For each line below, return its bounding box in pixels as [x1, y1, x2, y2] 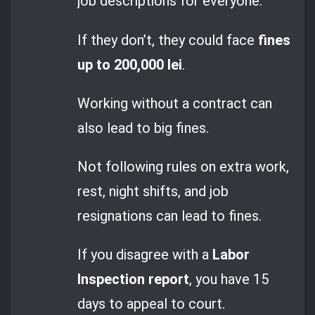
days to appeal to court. [77, 295, 226, 313]
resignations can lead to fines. [77, 207, 262, 225]
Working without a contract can [77, 94, 273, 112]
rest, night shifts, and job [77, 183, 229, 200]
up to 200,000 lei [77, 56, 183, 73]
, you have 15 [189, 271, 269, 288]
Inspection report [77, 271, 190, 288]
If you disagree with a [77, 246, 213, 264]
